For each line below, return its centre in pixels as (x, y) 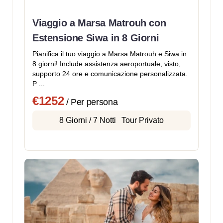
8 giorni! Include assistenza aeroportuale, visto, (107, 64)
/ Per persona (91, 102)
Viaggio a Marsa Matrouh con (99, 23)
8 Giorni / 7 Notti (88, 120)
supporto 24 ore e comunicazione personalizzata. (110, 74)
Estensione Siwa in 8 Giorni (96, 38)
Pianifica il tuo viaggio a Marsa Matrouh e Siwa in (110, 54)
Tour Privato (143, 120)
